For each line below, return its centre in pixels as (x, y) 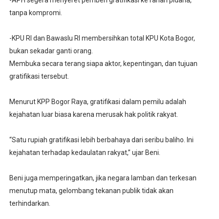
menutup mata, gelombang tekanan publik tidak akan (91, 191)
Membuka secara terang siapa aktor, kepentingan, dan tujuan (103, 64)
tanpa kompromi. (35, 13)
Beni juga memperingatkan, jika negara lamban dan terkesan (103, 178)
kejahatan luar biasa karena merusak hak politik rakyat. (93, 115)
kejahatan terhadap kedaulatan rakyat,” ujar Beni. (85, 153)
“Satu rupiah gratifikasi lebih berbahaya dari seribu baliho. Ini (101, 140)
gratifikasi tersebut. (39, 77)
